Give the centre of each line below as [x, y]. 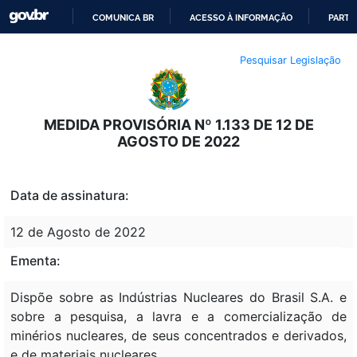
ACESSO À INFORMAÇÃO [241, 18]
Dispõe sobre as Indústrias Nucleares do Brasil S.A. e [178, 297]
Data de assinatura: [70, 195]
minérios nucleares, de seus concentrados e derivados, [178, 335]
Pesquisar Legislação [290, 60]
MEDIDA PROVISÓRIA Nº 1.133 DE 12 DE [178, 124]
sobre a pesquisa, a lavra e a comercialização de [178, 316]
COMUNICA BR [124, 18]
